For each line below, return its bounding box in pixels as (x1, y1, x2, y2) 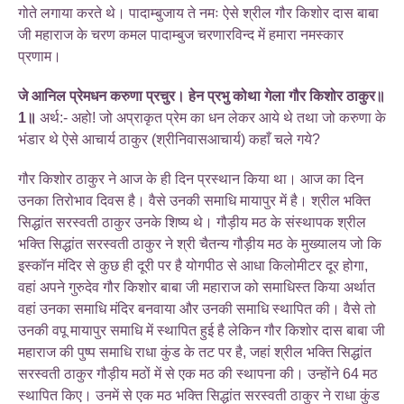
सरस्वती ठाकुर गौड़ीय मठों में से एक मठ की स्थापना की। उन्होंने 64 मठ (18, 365, 378, 381)
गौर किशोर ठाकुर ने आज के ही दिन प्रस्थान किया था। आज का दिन (18, 170, 363, 187)
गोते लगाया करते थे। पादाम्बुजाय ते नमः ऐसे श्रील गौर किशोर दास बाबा (18, 5, 379, 21)
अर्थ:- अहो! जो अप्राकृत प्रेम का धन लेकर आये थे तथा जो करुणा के (36, 109, 386, 125)
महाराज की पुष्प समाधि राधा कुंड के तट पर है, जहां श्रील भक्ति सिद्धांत (18, 344, 372, 360)
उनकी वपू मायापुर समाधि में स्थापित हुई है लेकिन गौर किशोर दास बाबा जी (18, 322, 385, 338)
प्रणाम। (18, 48, 61, 64)
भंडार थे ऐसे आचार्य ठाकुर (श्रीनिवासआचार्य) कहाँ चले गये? (18, 131, 320, 147)
